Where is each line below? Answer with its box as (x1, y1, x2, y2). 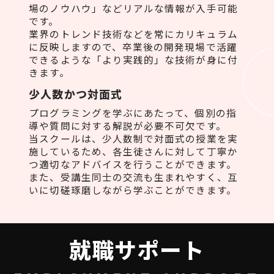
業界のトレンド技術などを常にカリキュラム (29, 26, 238, 40)
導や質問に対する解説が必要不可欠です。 (29, 118, 226, 132)
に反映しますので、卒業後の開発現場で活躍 (29, 39, 237, 53)
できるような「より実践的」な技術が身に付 (29, 52, 238, 66)
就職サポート (68, 233, 206, 265)
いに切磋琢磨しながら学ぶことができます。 (29, 182, 237, 196)
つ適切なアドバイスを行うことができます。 (29, 157, 237, 171)
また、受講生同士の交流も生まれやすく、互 (29, 169, 238, 183)
